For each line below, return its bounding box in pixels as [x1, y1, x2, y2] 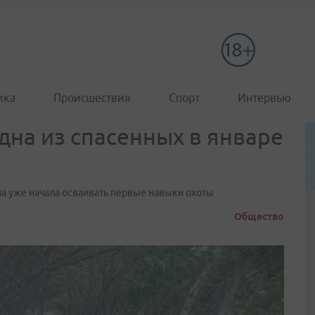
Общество [234, 211, 284, 222]
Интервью [238, 91, 291, 104]
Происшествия [53, 91, 131, 104]
